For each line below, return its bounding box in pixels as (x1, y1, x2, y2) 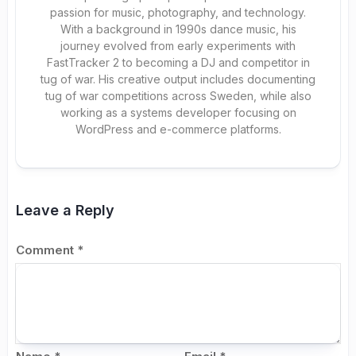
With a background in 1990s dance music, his (60, 22, 296, 37)
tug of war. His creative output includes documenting (41, 72, 315, 87)
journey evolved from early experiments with (60, 39, 296, 53)
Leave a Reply (16, 202, 114, 219)
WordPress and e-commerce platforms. (75, 122, 281, 137)
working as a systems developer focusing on (60, 106, 296, 120)
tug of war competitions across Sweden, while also (44, 89, 311, 103)
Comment (16, 242, 77, 258)
